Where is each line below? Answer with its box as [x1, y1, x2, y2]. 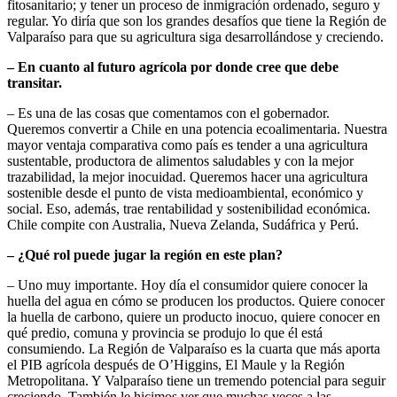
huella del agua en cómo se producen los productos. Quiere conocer [7, 293, 385, 309]
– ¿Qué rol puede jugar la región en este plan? [7, 247, 283, 263]
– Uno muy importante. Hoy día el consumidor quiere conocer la [7, 277, 368, 293]
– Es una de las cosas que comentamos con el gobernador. [7, 105, 330, 121]
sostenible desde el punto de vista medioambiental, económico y [7, 185, 363, 201]
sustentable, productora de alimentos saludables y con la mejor [7, 153, 354, 169]
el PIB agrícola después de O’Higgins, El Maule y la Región [7, 357, 345, 373]
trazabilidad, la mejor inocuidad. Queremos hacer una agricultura [7, 169, 368, 185]
